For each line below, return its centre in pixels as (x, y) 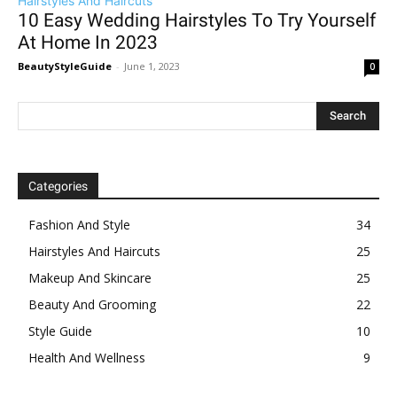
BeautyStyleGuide (65, 66)
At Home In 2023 (88, 43)
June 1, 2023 (152, 66)
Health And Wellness (87, 358)
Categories (58, 187)
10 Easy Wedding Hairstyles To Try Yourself (197, 21)
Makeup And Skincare (90, 278)
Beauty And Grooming (92, 305)
